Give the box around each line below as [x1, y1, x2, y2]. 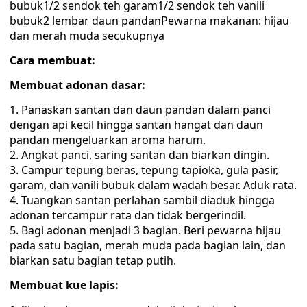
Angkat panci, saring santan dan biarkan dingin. [21, 147, 269, 162]
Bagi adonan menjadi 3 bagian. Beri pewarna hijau [21, 223, 281, 238]
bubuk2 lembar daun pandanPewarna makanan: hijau [10, 13, 289, 28]
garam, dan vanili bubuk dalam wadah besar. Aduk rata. [10, 177, 297, 193]
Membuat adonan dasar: [10, 77, 145, 93]
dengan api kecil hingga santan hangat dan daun [10, 117, 263, 132]
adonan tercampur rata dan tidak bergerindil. [10, 208, 246, 223]
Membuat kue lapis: [10, 278, 119, 293]
